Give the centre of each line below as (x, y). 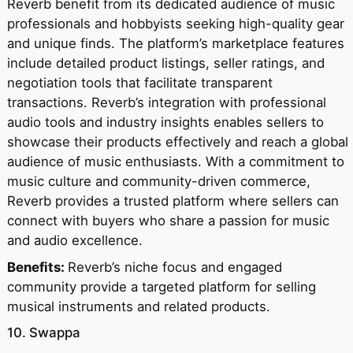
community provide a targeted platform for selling (161, 286)
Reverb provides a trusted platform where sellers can (173, 201)
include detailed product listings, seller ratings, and (165, 63)
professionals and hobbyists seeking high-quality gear (175, 23)
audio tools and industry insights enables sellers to (165, 122)
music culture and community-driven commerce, (158, 181)
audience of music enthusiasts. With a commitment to (175, 161)
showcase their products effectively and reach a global (177, 141)
